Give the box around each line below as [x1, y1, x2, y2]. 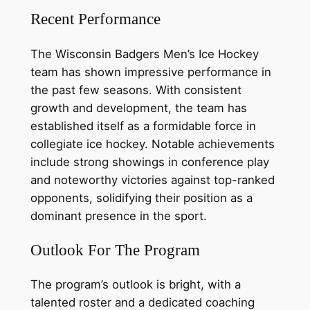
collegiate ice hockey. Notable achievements [30, 136, 275, 151]
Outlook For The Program [30, 240, 200, 259]
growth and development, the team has [30, 100, 247, 115]
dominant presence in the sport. [30, 208, 207, 223]
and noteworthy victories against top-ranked [30, 172, 275, 187]
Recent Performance [30, 10, 161, 28]
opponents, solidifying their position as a [30, 190, 253, 205]
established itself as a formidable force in [30, 118, 256, 133]
